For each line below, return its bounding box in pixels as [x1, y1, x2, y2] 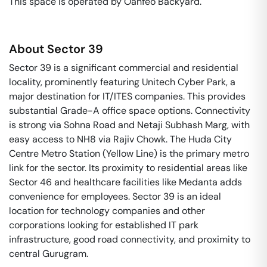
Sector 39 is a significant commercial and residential [9, 61, 238, 74]
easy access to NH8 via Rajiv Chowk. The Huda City [9, 133, 232, 145]
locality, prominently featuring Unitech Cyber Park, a [9, 76, 235, 88]
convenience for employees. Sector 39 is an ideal [9, 190, 221, 203]
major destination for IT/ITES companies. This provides [9, 90, 246, 103]
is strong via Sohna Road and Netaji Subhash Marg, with [9, 119, 250, 131]
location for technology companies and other [9, 204, 205, 217]
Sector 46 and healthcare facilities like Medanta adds [9, 176, 242, 188]
